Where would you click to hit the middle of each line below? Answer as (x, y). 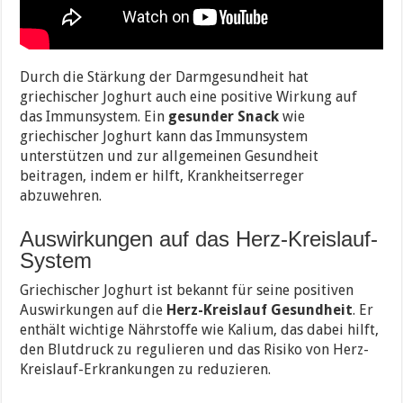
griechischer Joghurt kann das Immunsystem (164, 137)
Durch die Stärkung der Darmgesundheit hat (165, 77)
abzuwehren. (61, 196)
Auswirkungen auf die (94, 310)
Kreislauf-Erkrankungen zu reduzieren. (146, 370)
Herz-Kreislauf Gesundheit (260, 310)
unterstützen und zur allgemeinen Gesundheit (170, 157)
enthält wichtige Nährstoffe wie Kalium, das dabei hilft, (200, 330)
